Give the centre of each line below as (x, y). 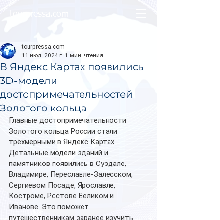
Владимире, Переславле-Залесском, (72, 174)
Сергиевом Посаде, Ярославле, (63, 185)
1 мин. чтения (84, 55)
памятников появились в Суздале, (69, 164)
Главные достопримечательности (69, 120)
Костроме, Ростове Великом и (62, 196)
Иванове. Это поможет (50, 207)
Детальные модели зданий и (59, 153)
